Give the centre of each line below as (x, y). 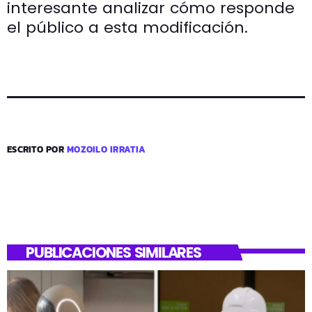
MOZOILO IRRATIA (107, 149)
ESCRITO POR (37, 149)
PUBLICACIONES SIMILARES (114, 252)
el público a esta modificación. (127, 27)
